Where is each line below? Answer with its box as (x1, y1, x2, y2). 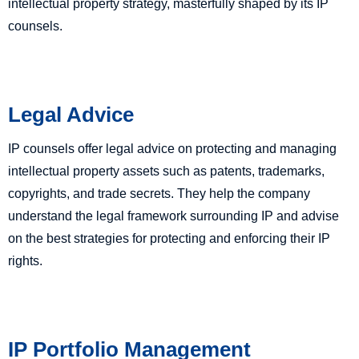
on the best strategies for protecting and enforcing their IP (8, 232, 330, 246)
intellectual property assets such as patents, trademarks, (8, 164, 325, 179)
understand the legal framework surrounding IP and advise (8, 209, 339, 224)
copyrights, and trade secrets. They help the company (8, 187, 310, 201)
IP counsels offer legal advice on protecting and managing (8, 142, 337, 156)
